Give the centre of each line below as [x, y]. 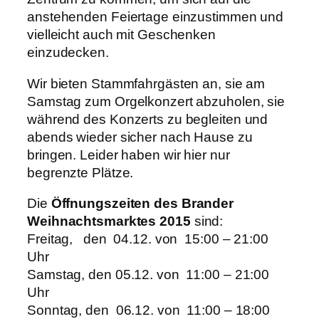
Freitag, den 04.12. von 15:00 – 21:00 [148, 239]
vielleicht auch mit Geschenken [121, 35]
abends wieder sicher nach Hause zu [140, 137]
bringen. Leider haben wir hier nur [129, 155]
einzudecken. [68, 53]
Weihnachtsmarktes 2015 [109, 221]
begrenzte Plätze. [80, 172]
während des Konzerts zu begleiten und [148, 119]
